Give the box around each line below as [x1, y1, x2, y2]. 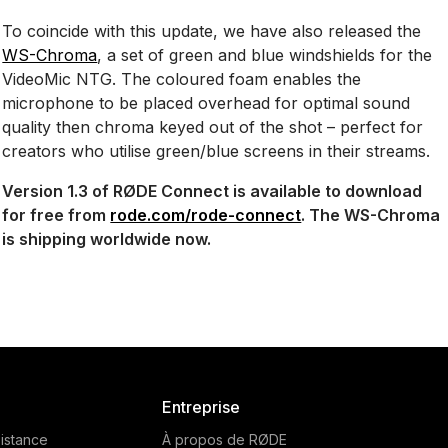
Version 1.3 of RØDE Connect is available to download [2, 180, 423, 201]
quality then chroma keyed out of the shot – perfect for [2, 116, 424, 137]
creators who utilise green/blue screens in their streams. [2, 140, 431, 161]
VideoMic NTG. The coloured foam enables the [2, 68, 362, 89]
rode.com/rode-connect [110, 204, 302, 225]
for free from [2, 204, 111, 225]
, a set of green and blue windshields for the [97, 44, 433, 65]
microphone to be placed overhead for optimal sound [2, 92, 411, 113]
